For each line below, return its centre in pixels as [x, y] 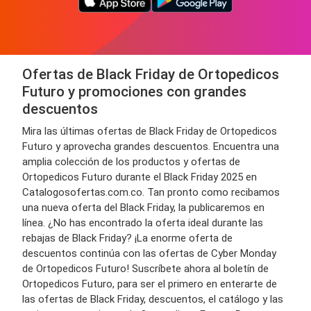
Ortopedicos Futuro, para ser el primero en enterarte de [150, 284]
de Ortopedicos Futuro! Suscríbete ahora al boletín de [145, 269]
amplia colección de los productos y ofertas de [131, 162]
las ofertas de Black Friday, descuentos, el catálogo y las [153, 299]
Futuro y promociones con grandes [134, 92]
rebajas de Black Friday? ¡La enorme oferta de [127, 238]
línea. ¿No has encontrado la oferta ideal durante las [143, 223]
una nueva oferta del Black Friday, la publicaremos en [143, 208]
